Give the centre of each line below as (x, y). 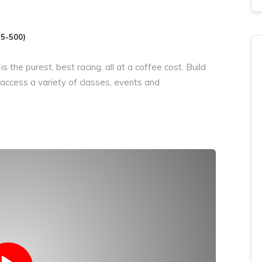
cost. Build (185, 67)
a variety (49, 82)
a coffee (146, 67)
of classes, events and (114, 82)
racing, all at (102, 67)
